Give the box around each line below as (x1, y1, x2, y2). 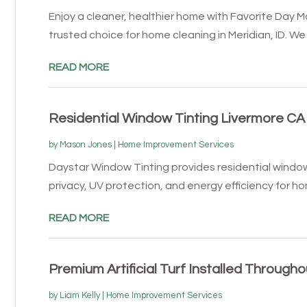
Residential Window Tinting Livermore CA (48, 111, 305, 125)
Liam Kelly (59, 290, 100, 300)
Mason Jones (59, 139, 112, 149)
